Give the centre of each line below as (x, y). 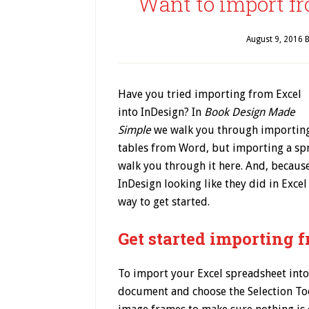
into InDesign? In (161, 112)
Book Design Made (250, 112)
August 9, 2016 (274, 39)
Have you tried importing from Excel (210, 94)
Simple (134, 130)
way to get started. (164, 202)
